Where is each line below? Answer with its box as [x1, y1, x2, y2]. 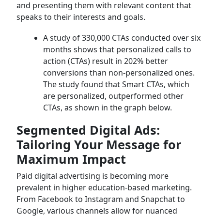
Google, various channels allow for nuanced [16, 205, 177, 216]
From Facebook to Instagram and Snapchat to [16, 193, 185, 204]
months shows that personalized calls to [43, 44, 191, 55]
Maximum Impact [16, 150, 126, 167]
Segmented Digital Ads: [16, 121, 160, 138]
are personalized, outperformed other [43, 90, 184, 101]
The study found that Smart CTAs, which [43, 78, 189, 90]
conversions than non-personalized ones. [43, 67, 195, 78]
